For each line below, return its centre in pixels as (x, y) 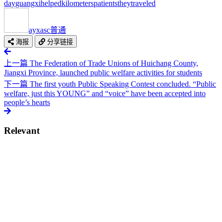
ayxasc (39, 30)
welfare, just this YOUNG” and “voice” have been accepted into (105, 93)
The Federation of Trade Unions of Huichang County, (114, 63)
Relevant (22, 130)
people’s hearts (27, 102)
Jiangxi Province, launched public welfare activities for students (103, 72)
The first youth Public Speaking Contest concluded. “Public (123, 84)
